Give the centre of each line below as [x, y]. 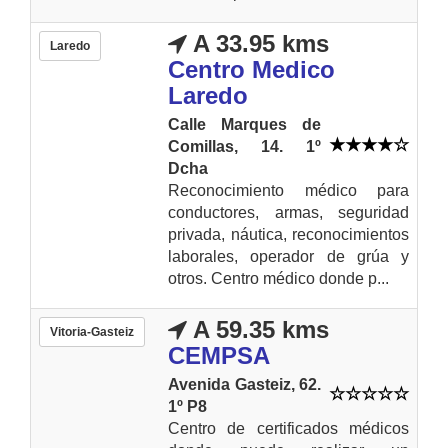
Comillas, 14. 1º [244, 146]
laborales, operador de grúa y [288, 256]
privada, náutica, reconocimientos [288, 234]
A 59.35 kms [258, 329]
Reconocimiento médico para [288, 190]
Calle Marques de [244, 124]
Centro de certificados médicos [288, 428]
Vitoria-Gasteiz [92, 331]
